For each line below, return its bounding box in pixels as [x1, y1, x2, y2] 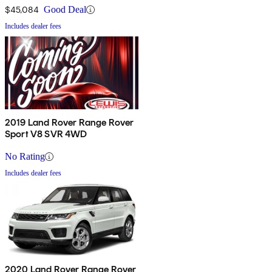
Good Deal [44, 4, 86, 15]
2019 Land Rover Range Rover [5, 117, 134, 129]
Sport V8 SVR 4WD [5, 128, 87, 140]
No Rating [5, 151, 45, 162]
